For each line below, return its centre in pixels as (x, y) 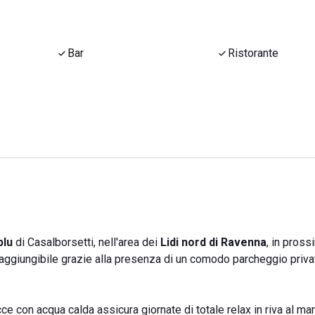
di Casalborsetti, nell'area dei (86, 242)
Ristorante (253, 53)
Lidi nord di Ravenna (213, 242)
